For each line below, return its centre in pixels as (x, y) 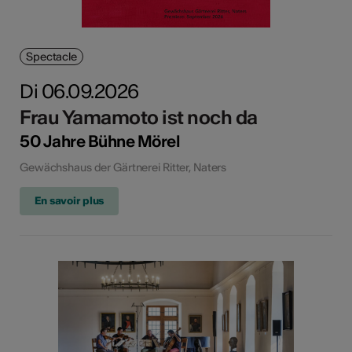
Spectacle (51, 56)
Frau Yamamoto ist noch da (139, 117)
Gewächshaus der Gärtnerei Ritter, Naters (123, 167)
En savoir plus (70, 200)
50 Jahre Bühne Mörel (100, 141)
